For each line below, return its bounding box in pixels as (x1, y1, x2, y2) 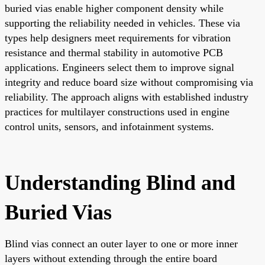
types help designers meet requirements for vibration (5, 31, 231, 44)
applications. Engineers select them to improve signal (5, 61, 234, 73)
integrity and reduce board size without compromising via (5, 76, 253, 88)
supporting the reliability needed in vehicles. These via (5, 17, 240, 29)
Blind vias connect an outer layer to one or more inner (5, 237, 238, 250)
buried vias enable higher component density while (5, 2, 224, 14)
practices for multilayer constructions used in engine (5, 105, 230, 118)
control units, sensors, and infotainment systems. (5, 120, 214, 132)
